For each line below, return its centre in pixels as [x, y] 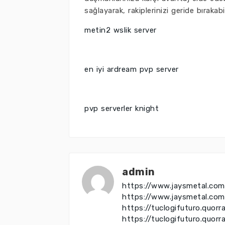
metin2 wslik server [121, 30]
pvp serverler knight [122, 108]
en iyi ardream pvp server [132, 69]
